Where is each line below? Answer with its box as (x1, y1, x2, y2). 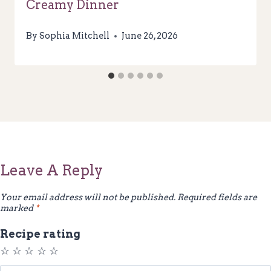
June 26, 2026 (122, 30, 178, 42)
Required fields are (177, 192, 257, 203)
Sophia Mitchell (39, 30, 110, 42)
